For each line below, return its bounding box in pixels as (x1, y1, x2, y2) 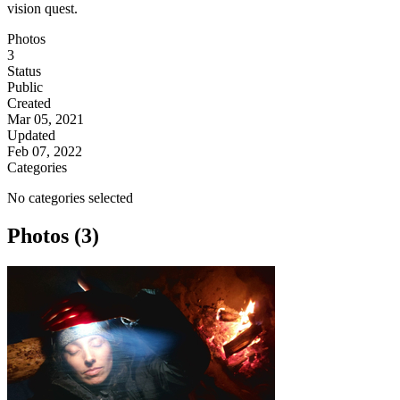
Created (7, 96, 51, 112)
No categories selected (7, 190, 133, 206)
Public (7, 79, 43, 96)
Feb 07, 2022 (7, 144, 82, 160)
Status (7, 63, 41, 79)
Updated (7, 128, 55, 144)
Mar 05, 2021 (7, 112, 84, 128)
